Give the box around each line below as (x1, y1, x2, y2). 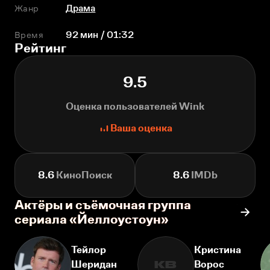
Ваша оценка (110, 122, 172, 134)
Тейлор (71, 244, 106, 256)
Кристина (194, 244, 241, 256)
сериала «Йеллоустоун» (14, 212, 169, 227)
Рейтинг (14, 40, 66, 55)
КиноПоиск (54, 169, 112, 181)
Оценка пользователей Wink (66, 101, 204, 112)
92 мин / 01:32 (66, 30, 134, 40)
